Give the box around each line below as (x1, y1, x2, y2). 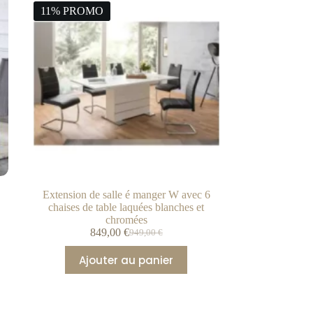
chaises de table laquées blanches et (48, 201, 205, 214)
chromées (105, 214, 147, 226)
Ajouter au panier (79, 252, 174, 268)
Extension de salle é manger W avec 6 (42, 189, 210, 201)
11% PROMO (41, 4, 104, 17)
